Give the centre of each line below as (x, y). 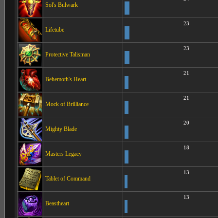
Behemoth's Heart (66, 79)
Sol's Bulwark (62, 5)
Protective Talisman (68, 54)
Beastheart (57, 203)
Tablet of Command (68, 178)
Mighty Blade (61, 129)
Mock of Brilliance (67, 104)
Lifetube (55, 29)
